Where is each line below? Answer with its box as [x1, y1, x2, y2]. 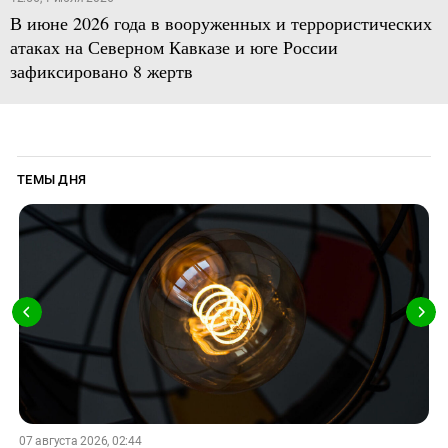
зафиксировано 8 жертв [9, 58, 193, 83]
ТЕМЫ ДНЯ [17, 171, 87, 187]
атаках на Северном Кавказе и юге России [9, 34, 338, 59]
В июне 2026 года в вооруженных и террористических [9, 10, 432, 35]
